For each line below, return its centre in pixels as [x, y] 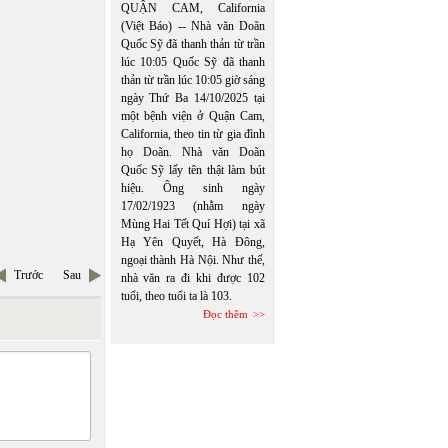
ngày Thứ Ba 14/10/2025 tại [192, 98]
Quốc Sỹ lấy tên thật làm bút [192, 170]
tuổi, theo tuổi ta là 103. [176, 296]
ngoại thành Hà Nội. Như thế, [192, 260]
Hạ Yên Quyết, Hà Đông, [192, 242]
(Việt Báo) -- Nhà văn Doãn [192, 26]
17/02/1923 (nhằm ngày [192, 206]
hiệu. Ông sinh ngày [192, 188]
